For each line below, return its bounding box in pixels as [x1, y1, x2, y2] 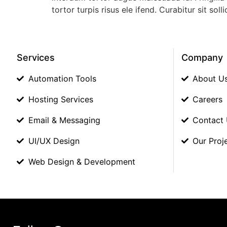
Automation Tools [28, 73, 96, 84]
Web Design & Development [28, 156, 135, 167]
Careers [193, 94, 222, 104]
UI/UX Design [28, 135, 80, 146]
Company [181, 52, 223, 63]
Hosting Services [28, 94, 93, 104]
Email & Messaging [28, 115, 100, 125]
